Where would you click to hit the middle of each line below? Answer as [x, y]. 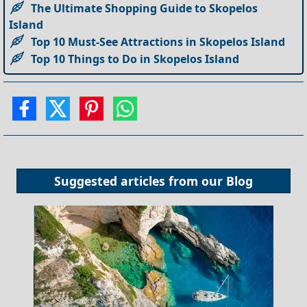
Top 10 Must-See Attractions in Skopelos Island [158, 41]
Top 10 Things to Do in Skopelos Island [135, 59]
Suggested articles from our [140, 181]
